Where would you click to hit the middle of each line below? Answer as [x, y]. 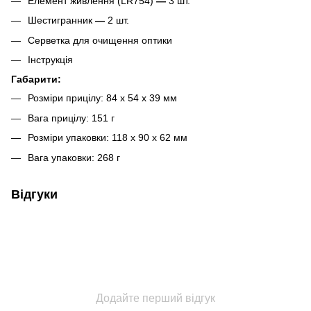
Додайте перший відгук [155, 298]
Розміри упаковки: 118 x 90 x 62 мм [108, 138]
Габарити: [36, 79]
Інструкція [50, 59]
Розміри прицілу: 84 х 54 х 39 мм [102, 98]
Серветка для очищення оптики [100, 40]
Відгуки [34, 194]
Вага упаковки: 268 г [74, 157]
